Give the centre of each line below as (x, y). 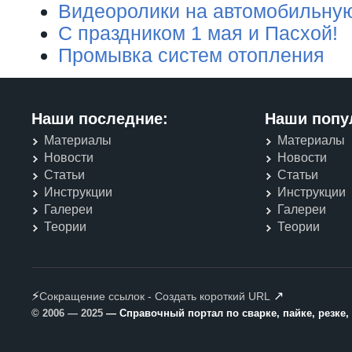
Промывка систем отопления (191, 55)
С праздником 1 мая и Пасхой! (198, 33)
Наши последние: (100, 118)
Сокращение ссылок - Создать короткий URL (155, 296)
